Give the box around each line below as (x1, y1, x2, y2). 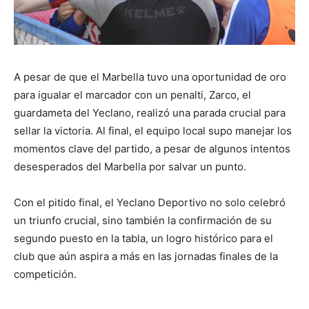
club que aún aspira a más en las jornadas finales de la (14, 249, 278, 263)
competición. (14, 267, 77, 281)
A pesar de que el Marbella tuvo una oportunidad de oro (14, 70, 286, 83)
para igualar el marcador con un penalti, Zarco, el (14, 88, 251, 101)
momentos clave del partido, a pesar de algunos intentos (14, 141, 290, 155)
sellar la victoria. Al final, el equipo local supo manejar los (14, 123, 292, 137)
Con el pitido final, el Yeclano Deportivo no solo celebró (14, 195, 286, 209)
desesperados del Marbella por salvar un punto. (14, 159, 246, 173)
